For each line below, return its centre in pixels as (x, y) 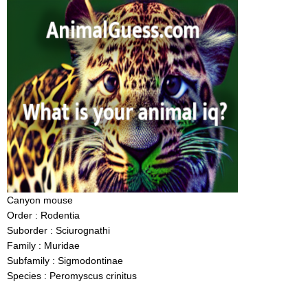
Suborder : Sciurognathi (58, 230)
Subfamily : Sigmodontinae (65, 261)
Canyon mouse (40, 200)
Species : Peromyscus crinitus (72, 276)
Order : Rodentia (43, 215)
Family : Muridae (43, 245)
